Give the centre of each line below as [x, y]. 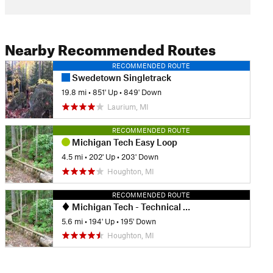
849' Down [142, 92]
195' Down [138, 221]
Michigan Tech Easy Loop [123, 142]
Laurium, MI [128, 106]
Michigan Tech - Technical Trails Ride [126, 206]
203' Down [140, 157]
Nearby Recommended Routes [110, 48]
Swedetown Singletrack [120, 77]
